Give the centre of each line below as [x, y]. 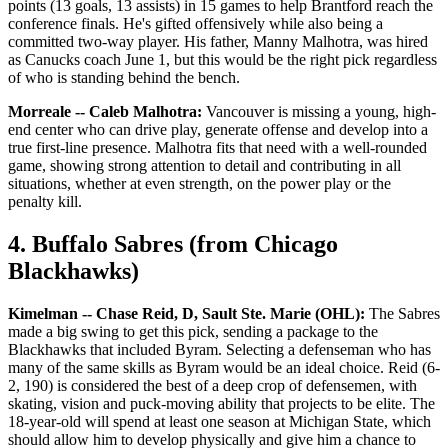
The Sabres [402, 313]
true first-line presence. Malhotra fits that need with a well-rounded [217, 148]
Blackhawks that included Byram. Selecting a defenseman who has [219, 349]
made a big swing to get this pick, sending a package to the [193, 331]
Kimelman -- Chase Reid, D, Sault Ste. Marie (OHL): [186, 313]
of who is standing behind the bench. [124, 78]
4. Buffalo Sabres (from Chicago [173, 244]
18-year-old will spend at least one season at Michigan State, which [219, 421]
